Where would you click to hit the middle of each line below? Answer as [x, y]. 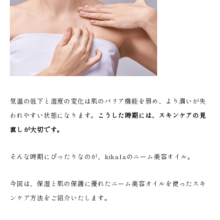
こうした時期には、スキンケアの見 [152, 115]
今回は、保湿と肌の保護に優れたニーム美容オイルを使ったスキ [108, 183]
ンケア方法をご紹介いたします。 [61, 197]
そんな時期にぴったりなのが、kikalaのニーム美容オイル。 [102, 156]
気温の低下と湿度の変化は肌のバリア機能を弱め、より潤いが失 [108, 101]
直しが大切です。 [37, 129]
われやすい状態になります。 [54, 115]
